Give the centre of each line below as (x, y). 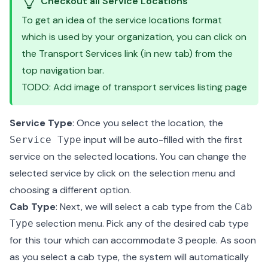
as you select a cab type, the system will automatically (129, 257)
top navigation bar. (63, 70)
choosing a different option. (70, 190)
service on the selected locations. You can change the (128, 156)
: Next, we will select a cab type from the (145, 207)
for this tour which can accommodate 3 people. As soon (133, 240)
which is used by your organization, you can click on (134, 37)
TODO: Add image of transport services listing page (134, 87)
